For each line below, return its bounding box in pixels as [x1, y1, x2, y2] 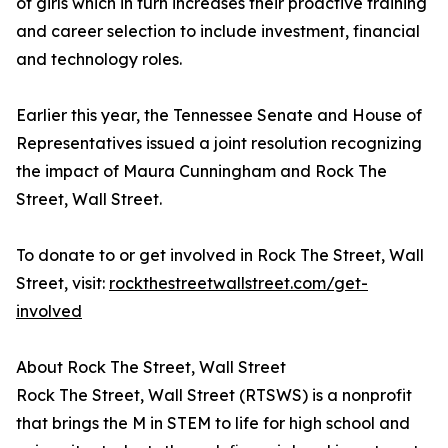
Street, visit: [16, 273, 109, 293]
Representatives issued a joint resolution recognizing [16, 133, 422, 153]
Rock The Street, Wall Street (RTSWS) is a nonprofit [16, 385, 412, 405]
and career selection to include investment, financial [16, 21, 420, 41]
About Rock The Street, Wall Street [16, 357, 286, 377]
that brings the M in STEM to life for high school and [16, 413, 410, 433]
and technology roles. [16, 49, 182, 69]
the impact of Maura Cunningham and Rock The [16, 161, 387, 181]
